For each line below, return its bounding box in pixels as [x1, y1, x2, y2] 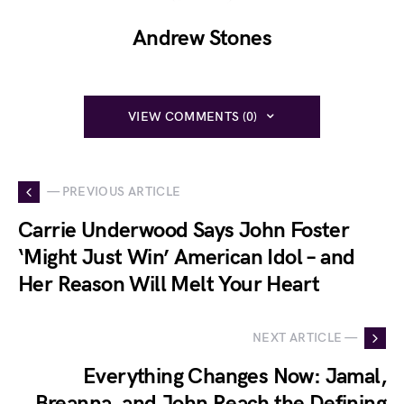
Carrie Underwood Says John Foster [18, 216, 350, 243]
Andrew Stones [132, 24, 272, 51]
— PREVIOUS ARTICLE [47, 184, 181, 200]
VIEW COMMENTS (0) [127, 108, 258, 124]
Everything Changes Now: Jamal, [83, 363, 386, 390]
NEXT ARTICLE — [252, 330, 357, 346]
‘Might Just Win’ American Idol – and [18, 243, 355, 271]
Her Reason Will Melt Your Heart [18, 271, 320, 298]
